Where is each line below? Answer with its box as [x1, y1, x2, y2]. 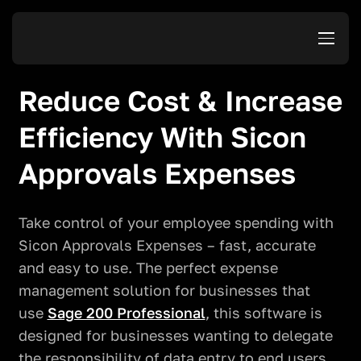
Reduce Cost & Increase [18, 83, 342, 118]
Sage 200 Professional [47, 304, 205, 322]
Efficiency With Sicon [18, 119, 306, 154]
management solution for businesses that [18, 281, 310, 299]
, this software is [205, 304, 322, 322]
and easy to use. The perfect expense [18, 259, 278, 276]
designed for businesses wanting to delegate [18, 326, 333, 344]
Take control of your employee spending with [18, 214, 334, 231]
